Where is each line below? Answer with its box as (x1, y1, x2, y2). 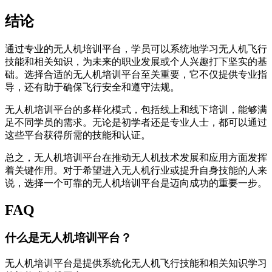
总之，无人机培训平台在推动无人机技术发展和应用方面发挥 (5, 152, 267, 163)
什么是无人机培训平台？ (5, 231, 132, 245)
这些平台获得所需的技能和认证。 (5, 129, 151, 140)
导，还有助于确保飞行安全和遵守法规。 (5, 81, 180, 92)
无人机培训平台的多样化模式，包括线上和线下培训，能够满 (5, 104, 267, 115)
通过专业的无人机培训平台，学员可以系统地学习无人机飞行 (5, 43, 267, 54)
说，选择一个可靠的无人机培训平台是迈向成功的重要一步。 (5, 177, 267, 188)
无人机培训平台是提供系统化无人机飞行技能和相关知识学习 (5, 258, 267, 269)
